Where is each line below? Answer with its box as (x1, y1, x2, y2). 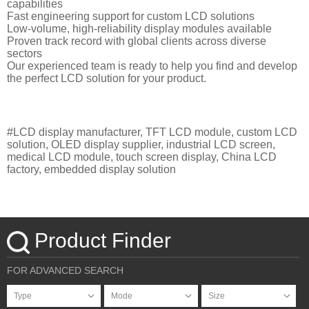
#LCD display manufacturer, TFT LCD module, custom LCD (7, 126, 297, 138)
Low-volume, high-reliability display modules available (7, 23, 272, 34)
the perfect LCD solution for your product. (7, 72, 206, 84)
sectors (7, 48, 42, 59)
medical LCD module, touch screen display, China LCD (7, 151, 277, 163)
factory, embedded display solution (7, 163, 176, 175)
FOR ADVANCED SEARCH (7, 265, 123, 276)
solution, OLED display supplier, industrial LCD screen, (7, 139, 275, 150)
